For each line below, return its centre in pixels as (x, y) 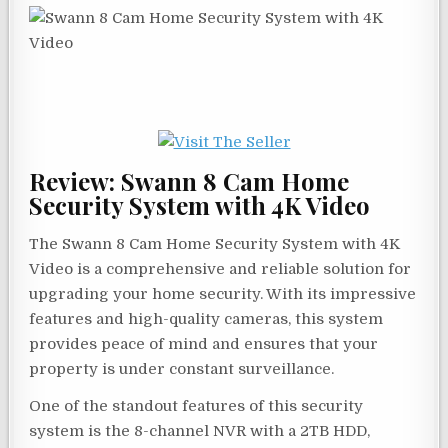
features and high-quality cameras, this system (206, 318)
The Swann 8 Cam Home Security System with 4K (215, 243)
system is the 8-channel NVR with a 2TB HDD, (200, 430)
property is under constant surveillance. (182, 368)
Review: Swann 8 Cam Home (189, 181)
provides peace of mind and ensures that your (204, 343)
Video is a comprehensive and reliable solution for (220, 268)
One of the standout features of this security (196, 405)
